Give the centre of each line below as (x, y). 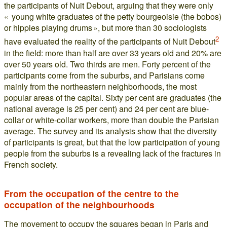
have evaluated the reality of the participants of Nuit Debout (110, 42)
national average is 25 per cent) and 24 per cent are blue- (106, 108)
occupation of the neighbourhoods (79, 204)
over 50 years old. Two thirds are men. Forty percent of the (107, 64)
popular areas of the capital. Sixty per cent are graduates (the (113, 97)
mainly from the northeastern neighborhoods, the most (100, 86)
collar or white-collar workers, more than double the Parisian (111, 120)
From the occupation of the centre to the (91, 193)
